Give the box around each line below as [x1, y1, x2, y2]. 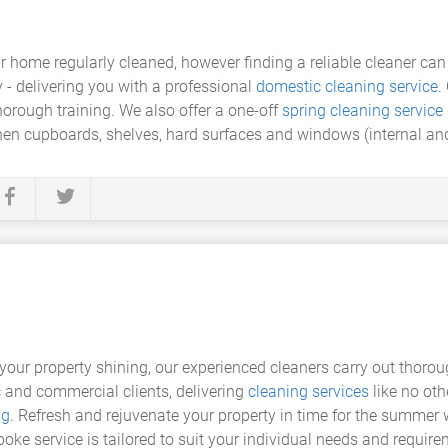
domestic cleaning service [256, 77, 438, 96]
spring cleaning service [282, 101, 443, 120]
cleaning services [248, 382, 369, 401]
